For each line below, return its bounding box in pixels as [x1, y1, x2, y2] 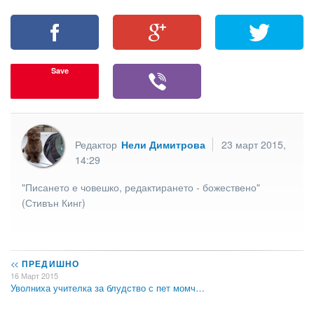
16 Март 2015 [11, 269, 58, 281]
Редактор [75, 137, 120, 152]
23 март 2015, [221, 137, 286, 152]
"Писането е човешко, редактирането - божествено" [22, 179, 260, 194]
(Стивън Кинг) [22, 195, 86, 210]
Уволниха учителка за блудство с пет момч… [11, 280, 205, 294]
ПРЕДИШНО [18, 257, 80, 270]
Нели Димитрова [121, 137, 205, 152]
